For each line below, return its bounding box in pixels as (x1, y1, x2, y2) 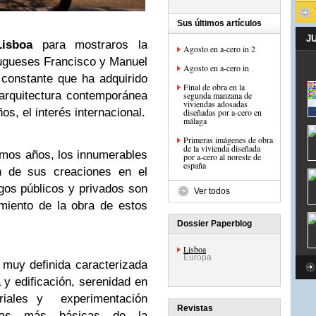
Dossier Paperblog (177, 219, 252, 229)
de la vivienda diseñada (183, 142, 260, 154)
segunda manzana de (183, 90, 252, 101)
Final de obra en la (183, 81, 245, 92)
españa (183, 159, 206, 171)
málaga (183, 115, 207, 126)
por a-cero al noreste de (183, 151, 261, 162)
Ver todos (194, 186, 230, 196)
